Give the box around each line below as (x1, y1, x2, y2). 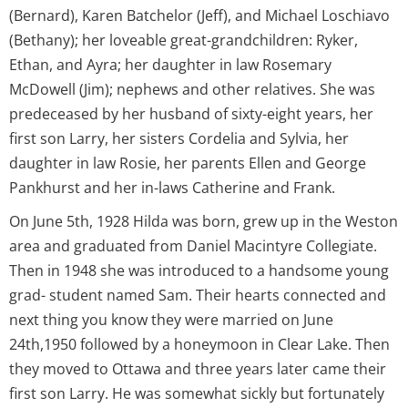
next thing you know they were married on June (9, 309, 333, 330)
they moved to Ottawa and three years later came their (9, 358, 386, 379)
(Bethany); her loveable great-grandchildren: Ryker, (9, 29, 358, 50)
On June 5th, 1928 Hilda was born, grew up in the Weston (9, 210, 398, 231)
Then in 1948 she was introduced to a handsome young (9, 260, 389, 280)
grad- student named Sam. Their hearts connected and (9, 284, 386, 305)
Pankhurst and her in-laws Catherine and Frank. (9, 177, 335, 198)
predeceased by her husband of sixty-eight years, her (9, 103, 373, 124)
